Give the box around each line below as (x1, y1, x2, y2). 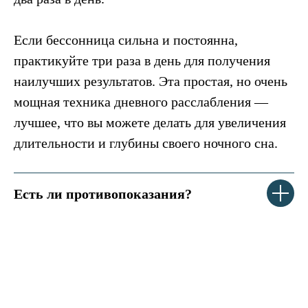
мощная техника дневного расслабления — (14, 93, 268, 109)
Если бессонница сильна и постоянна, (14, 32, 238, 47)
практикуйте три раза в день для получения (14, 52, 270, 68)
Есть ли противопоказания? (14, 186, 192, 201)
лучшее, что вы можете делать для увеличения (14, 114, 286, 130)
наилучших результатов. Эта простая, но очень (14, 73, 287, 89)
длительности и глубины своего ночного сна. (14, 135, 278, 151)
